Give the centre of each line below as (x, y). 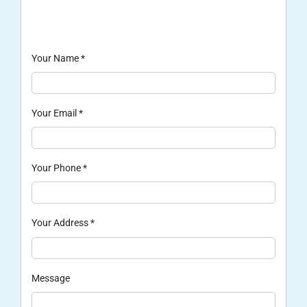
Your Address (61, 223)
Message (50, 278)
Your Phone (57, 168)
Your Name (56, 59)
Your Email (55, 113)
